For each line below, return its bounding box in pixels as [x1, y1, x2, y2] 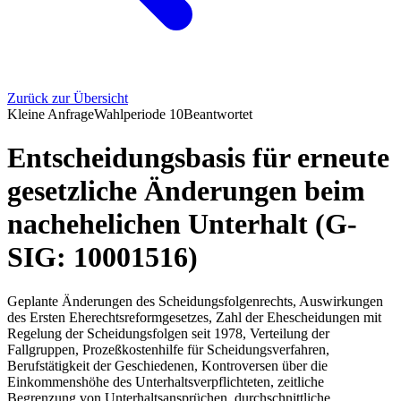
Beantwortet [183, 107, 252, 122]
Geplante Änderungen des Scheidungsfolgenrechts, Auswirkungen [7, 293, 383, 309]
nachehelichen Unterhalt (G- [7, 208, 357, 241]
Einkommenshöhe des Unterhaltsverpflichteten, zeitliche [7, 373, 324, 389]
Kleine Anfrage [7, 107, 94, 122]
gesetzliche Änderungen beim [7, 175, 365, 208]
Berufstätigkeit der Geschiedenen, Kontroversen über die [7, 357, 328, 373]
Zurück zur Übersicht [7, 90, 128, 106]
